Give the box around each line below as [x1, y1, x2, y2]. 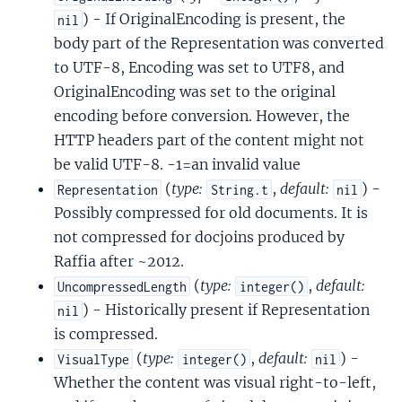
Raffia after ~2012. [54, 252, 184, 271]
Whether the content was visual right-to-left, [54, 373, 376, 392]
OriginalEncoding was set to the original [54, 83, 336, 101]
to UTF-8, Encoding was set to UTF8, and [54, 58, 345, 77]
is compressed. [54, 325, 158, 344]
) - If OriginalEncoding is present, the [83, 10, 346, 29]
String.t [210, 181, 268, 197]
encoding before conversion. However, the [54, 107, 350, 126]
